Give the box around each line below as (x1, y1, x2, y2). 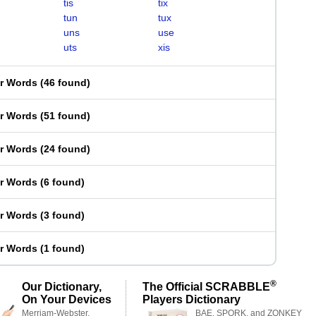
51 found (44, 110, 87, 121)
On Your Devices (22, 293, 111, 305)
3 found (44, 209, 81, 221)
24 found (44, 143, 87, 154)
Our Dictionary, (22, 280, 102, 293)
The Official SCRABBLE (142, 280, 270, 293)
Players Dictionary (142, 293, 241, 305)
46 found (44, 77, 87, 88)
